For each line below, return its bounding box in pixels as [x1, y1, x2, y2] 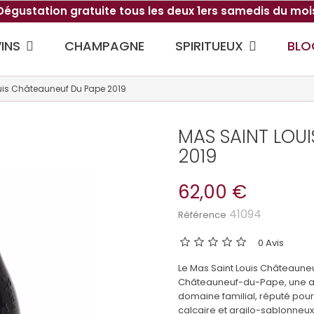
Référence [178, 207, 226, 221]
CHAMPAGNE [64, 37, 144, 55]
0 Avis [258, 235, 284, 250]
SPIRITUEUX [175, 36, 247, 55]
